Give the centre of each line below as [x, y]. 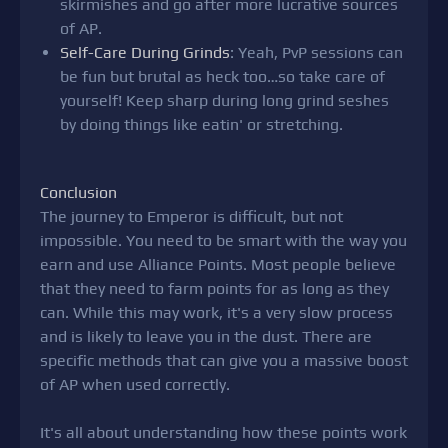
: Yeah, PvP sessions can [316, 53]
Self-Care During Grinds [145, 53]
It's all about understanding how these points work [223, 433]
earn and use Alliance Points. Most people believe [218, 265]
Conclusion [78, 193]
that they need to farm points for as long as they [214, 289]
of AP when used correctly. [135, 385]
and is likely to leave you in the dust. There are [206, 337]
